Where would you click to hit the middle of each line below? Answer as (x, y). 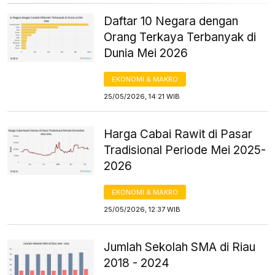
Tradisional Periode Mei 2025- (185, 150)
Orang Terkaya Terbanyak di (180, 37)
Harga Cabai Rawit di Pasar (178, 134)
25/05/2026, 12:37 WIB (142, 209)
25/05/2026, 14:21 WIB (142, 96)
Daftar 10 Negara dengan (171, 21)
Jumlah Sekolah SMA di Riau (180, 247)
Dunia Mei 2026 (146, 53)
